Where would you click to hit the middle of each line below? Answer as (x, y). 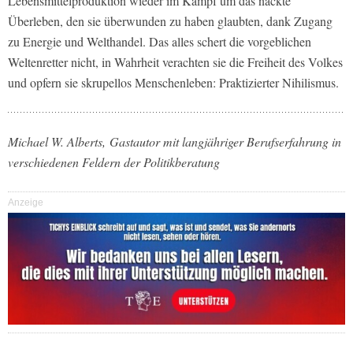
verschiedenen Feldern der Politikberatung (114, 162)
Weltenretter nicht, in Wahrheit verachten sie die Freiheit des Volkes (175, 61)
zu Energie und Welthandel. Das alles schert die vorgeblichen (160, 41)
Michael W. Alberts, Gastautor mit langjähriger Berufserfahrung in (175, 141)
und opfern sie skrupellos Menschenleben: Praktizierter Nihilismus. (173, 82)
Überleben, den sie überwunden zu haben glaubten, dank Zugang (170, 20)
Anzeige (26, 202)
